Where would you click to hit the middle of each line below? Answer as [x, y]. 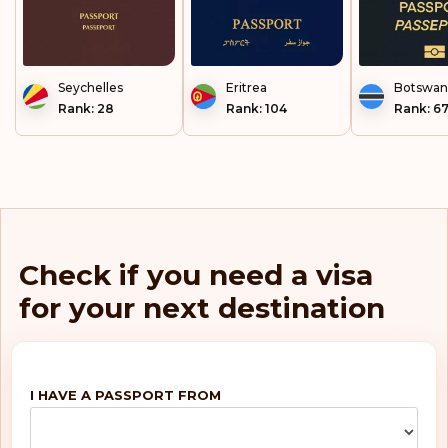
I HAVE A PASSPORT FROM [125, 394]
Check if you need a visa [196, 274]
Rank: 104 [256, 108]
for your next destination [202, 307]
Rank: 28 [86, 108]
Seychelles [90, 87]
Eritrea [246, 87]
